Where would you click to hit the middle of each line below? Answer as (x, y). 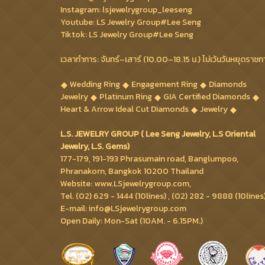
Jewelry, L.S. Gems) (95, 147)
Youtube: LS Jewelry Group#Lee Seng (131, 22)
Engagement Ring (164, 85)
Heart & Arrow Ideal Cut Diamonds (125, 109)
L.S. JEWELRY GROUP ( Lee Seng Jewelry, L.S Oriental (158, 134)
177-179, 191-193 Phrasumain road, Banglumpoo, (149, 159)
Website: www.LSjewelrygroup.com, (126, 184)
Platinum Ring (126, 97)
